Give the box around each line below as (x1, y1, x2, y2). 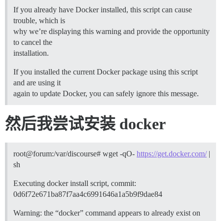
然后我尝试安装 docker (5, 115, 166, 133)
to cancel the (13, 38, 52, 46)
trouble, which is (13, 16, 65, 25)
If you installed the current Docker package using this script (13, 68, 198, 76)
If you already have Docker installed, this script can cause (13, 5, 192, 14)
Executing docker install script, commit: (13, 179, 136, 187)
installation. (13, 49, 49, 57)
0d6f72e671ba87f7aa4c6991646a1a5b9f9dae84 (13, 190, 162, 198)
